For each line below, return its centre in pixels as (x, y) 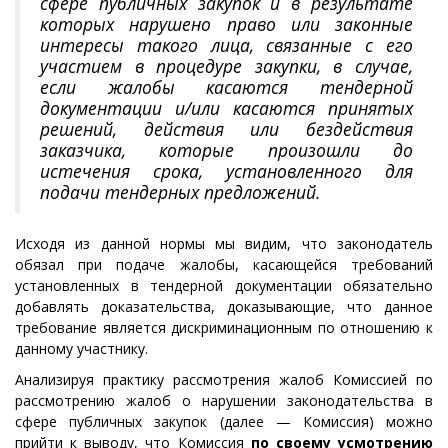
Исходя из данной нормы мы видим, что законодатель (224, 243)
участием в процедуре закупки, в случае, (226, 66)
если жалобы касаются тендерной (226, 87)
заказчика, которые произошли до (226, 150)
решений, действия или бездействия (226, 129)
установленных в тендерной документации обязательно (224, 285)
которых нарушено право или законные (226, 24)
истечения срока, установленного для (226, 171)
